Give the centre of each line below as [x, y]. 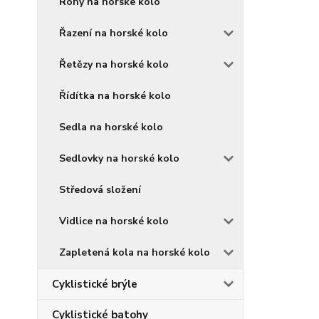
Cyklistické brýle [95, 284]
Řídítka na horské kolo [115, 96]
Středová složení [100, 190]
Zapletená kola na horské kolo [135, 252]
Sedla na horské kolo [111, 127]
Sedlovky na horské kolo [119, 158]
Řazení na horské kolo [114, 33]
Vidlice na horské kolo [114, 221]
